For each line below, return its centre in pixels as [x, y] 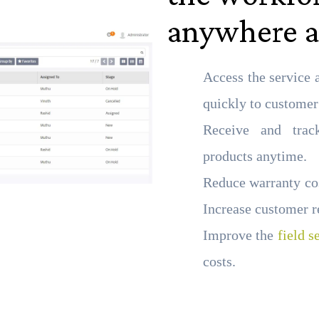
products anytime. [255, 156]
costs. [219, 261]
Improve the [240, 235]
